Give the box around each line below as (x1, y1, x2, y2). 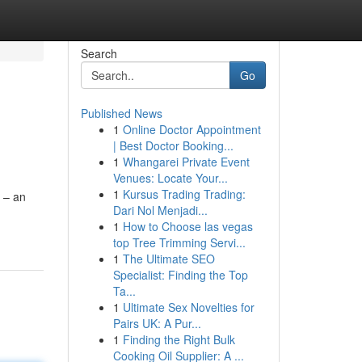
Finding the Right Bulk (122, 331, 235, 347)
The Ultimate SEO (122, 250, 215, 267)
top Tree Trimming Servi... (112, 234, 246, 250)
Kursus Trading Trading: (122, 186, 246, 202)
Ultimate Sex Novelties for (122, 299, 255, 315)
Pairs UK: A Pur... (112, 315, 201, 331)
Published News (80, 105, 162, 121)
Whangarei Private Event (122, 154, 250, 170)
